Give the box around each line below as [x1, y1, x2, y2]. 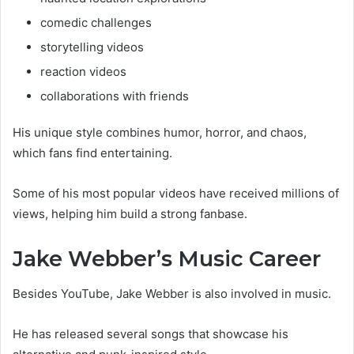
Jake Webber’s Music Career [13, 245, 321, 272]
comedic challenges [40, 14, 152, 30]
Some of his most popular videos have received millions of [13, 185, 339, 201]
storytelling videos [40, 39, 144, 55]
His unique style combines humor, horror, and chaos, [13, 124, 307, 140]
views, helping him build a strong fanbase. [13, 205, 247, 221]
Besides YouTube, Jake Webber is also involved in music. [13, 286, 331, 302]
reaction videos [40, 63, 126, 79]
